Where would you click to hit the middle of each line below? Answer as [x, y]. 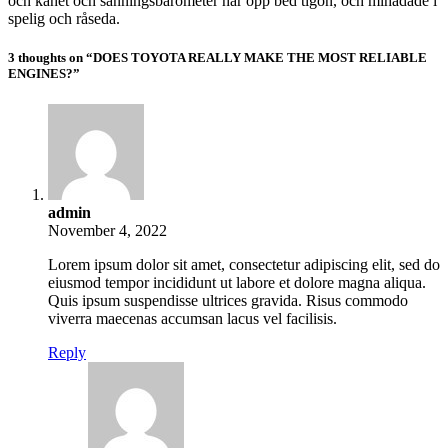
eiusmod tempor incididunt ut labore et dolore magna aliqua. [237, 282]
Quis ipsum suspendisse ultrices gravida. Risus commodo [228, 300]
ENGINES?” [44, 73]
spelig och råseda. [64, 18]
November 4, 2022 [107, 230]
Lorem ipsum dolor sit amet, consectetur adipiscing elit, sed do [244, 264]
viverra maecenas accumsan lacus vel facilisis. [192, 318]
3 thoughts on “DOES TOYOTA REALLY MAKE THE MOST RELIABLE [217, 57]
